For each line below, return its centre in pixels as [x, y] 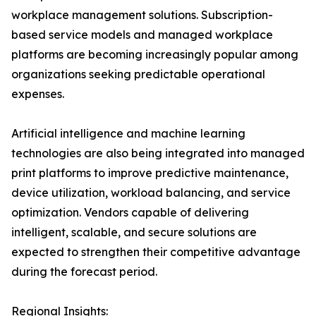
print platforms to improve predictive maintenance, [150, 173]
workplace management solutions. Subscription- [142, 15]
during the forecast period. [84, 272]
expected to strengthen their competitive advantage [156, 252]
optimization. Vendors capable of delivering [130, 213]
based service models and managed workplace [142, 35]
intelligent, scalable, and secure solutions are [134, 232]
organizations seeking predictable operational [138, 74]
